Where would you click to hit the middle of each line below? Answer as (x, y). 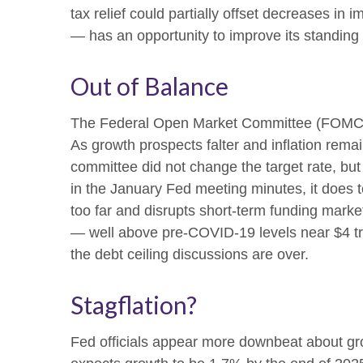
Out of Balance (149, 86)
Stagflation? (134, 305)
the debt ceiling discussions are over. (190, 255)
